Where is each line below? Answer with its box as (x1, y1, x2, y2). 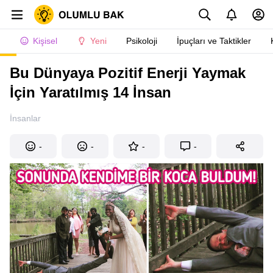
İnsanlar (10, 113, 41, 123)
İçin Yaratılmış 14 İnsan (10, 84, 171, 101)
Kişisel (33, 36, 57, 46)
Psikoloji (126, 36, 157, 46)
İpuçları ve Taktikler (177, 36, 251, 46)
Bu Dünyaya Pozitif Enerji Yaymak (10, 65, 246, 81)
